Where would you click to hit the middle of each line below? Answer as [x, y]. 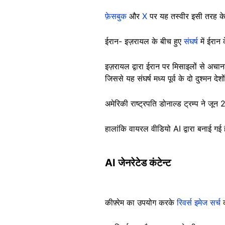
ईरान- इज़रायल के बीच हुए [144, 41]
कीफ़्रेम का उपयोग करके [141, 202]
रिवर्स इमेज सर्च [199, 202]
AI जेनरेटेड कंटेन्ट [138, 162]
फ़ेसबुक [116, 16]
